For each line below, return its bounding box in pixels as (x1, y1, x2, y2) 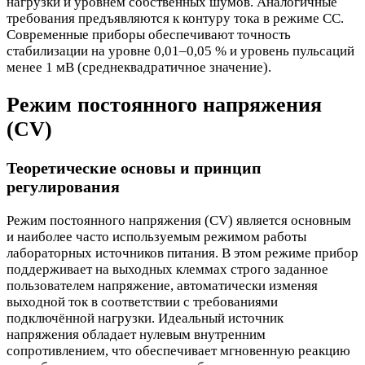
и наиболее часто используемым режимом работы (7, 229, 306, 245)
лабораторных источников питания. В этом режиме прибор (7, 245, 358, 262)
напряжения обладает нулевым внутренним (7, 327, 266, 343)
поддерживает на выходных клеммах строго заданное (7, 262, 328, 278)
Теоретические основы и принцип (7, 159, 262, 178)
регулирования (7, 178, 120, 196)
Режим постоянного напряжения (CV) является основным (7, 213, 351, 229)
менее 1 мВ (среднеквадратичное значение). (7, 59, 271, 75)
